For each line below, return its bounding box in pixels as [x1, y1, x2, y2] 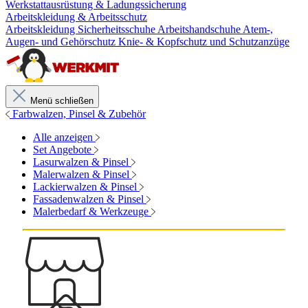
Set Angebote [33, 144, 91, 155]
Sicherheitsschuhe [78, 23, 157, 35]
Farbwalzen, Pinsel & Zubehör [12, 108, 146, 120]
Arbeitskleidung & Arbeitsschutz [5, 11, 147, 23]
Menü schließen [30, 96, 93, 106]
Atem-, [243, 23, 273, 35]
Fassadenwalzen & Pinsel [33, 193, 144, 205]
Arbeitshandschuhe [157, 23, 243, 35]
